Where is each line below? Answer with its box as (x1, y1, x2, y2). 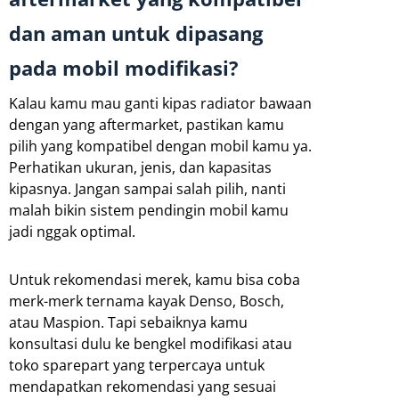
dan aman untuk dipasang (9, 20, 263, 46)
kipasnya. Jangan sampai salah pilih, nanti (9, 178, 286, 199)
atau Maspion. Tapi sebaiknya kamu (9, 312, 248, 332)
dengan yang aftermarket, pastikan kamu (9, 114, 284, 134)
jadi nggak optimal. (9, 221, 135, 241)
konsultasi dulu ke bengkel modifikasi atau (9, 333, 292, 354)
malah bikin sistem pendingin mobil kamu (9, 199, 289, 220)
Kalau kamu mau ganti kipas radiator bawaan (9, 93, 312, 113)
